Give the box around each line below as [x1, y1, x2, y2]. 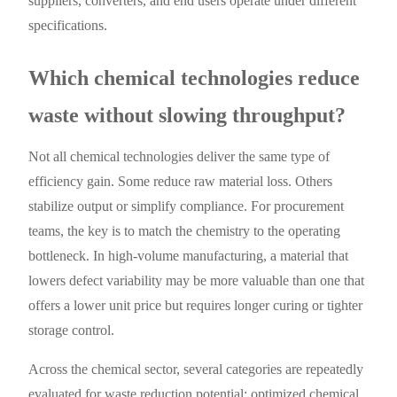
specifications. [28, 17, 108, 33]
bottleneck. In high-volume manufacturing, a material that [28, 247, 349, 263]
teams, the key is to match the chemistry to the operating [28, 222, 341, 238]
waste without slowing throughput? [28, 103, 346, 127]
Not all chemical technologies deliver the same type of [28, 148, 331, 164]
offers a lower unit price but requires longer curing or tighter [28, 297, 363, 313]
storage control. [28, 322, 115, 338]
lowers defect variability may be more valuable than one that [28, 272, 365, 288]
